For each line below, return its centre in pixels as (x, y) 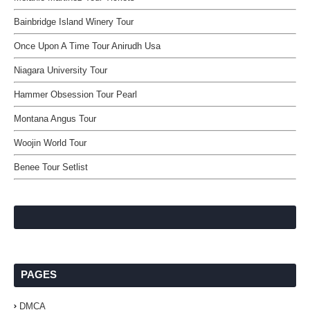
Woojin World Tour (50, 143)
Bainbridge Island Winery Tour (74, 22)
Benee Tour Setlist (51, 167)
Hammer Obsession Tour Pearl (75, 94)
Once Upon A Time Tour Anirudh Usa (87, 46)
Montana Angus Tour (55, 119)
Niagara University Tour (61, 70)
